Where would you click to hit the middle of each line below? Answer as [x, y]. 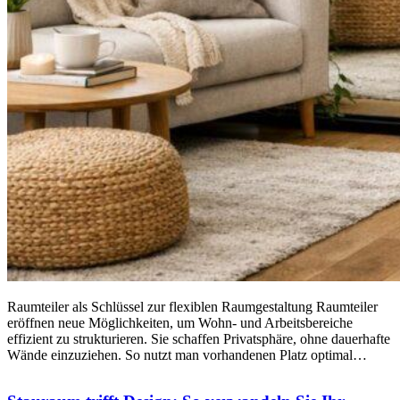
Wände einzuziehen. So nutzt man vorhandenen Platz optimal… [187, 354]
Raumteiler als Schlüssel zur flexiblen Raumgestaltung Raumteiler [192, 306]
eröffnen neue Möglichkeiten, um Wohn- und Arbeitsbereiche [180, 322]
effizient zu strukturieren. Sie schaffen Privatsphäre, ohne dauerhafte [199, 338]
